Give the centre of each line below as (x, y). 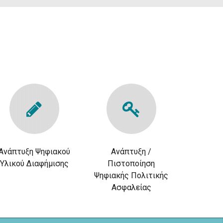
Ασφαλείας (131, 187)
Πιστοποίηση (131, 164)
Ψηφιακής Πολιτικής (131, 175)
